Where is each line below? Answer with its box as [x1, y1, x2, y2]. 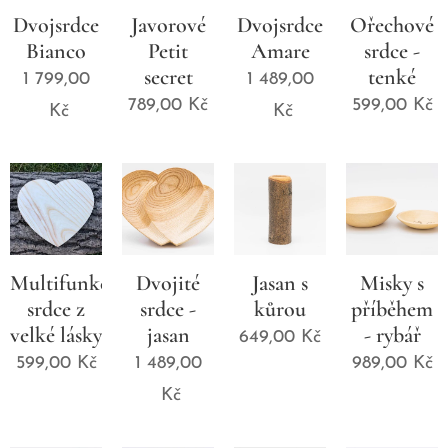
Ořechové [350, 11, 434, 38]
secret [143, 63, 193, 90]
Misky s [360, 269, 424, 296]
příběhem [351, 295, 433, 322]
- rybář [363, 321, 421, 348]
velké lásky [10, 321, 102, 348]
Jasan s [252, 269, 308, 296]
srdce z [27, 295, 85, 322]
